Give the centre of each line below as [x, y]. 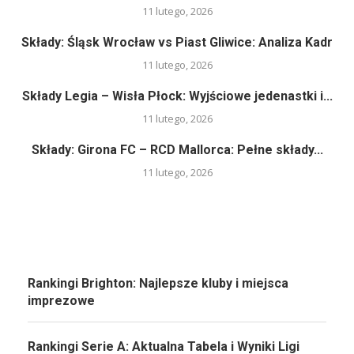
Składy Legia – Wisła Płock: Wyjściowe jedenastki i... [177, 96]
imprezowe [61, 301]
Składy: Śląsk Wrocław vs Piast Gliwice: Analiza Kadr [177, 43]
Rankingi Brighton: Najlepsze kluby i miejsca [158, 284]
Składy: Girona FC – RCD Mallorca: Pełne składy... [177, 150]
